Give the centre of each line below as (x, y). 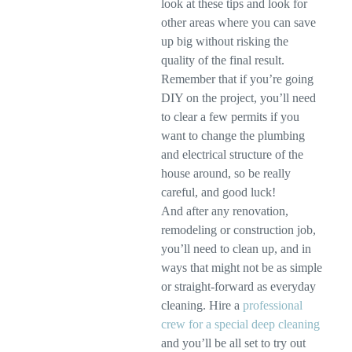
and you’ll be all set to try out (234, 343)
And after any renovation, (225, 211)
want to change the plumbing (233, 136)
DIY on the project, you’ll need (239, 98)
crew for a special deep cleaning (241, 324)
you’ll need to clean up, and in (236, 249)
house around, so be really (226, 173)
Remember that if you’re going (238, 79)
